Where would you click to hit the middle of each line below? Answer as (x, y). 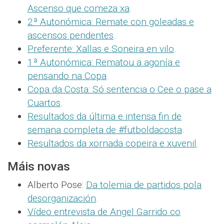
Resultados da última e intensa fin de (104, 116)
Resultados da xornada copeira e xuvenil (112, 143)
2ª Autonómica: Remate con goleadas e (111, 21)
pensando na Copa (67, 75)
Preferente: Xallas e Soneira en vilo (101, 48)
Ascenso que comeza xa (78, 8)
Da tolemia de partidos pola (144, 184)
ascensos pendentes (70, 35)
